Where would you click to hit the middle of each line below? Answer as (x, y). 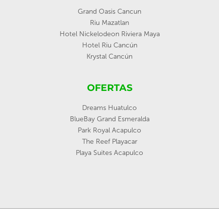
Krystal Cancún (109, 56)
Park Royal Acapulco (109, 130)
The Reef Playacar (109, 142)
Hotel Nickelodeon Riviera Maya (109, 34)
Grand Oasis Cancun (109, 11)
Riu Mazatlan (109, 23)
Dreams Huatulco (109, 108)
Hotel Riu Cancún (109, 45)
